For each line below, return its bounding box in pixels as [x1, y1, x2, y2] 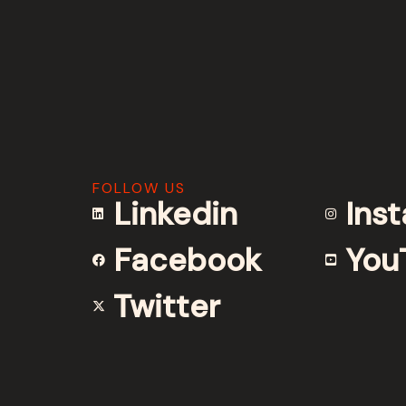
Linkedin [112, 192, 237, 235]
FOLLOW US [92, 178, 186, 198]
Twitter [112, 285, 220, 327]
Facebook [112, 238, 261, 281]
